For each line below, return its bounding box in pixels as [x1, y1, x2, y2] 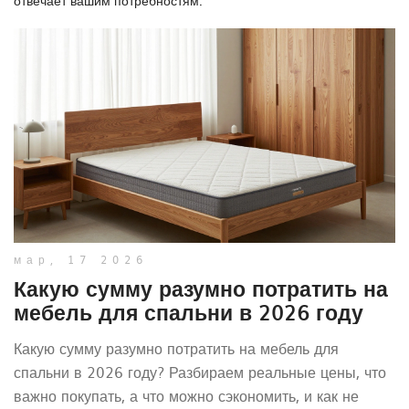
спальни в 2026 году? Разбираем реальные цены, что [14, 361, 386, 383]
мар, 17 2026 [14, 251, 148, 268]
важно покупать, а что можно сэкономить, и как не [14, 384, 359, 407]
